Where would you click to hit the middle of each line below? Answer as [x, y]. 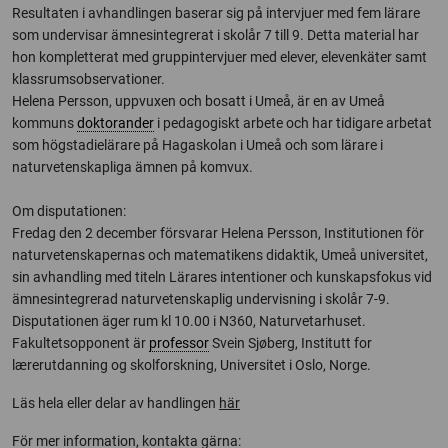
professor [179, 343]
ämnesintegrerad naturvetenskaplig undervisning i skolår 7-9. [201, 299]
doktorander [115, 123]
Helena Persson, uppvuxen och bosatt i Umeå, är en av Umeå [198, 101]
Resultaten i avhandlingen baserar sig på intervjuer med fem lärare [216, 13]
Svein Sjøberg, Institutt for [290, 343]
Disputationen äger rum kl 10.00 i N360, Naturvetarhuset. [189, 321]
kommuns [44, 123]
